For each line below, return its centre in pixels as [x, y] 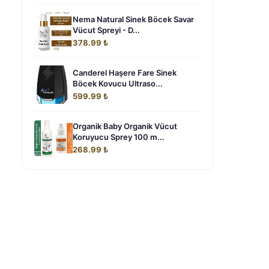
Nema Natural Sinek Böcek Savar [133, 19]
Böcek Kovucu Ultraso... [118, 83]
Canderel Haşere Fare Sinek [125, 73]
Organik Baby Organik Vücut [125, 126]
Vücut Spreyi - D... [106, 30]
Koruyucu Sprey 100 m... [119, 137]
